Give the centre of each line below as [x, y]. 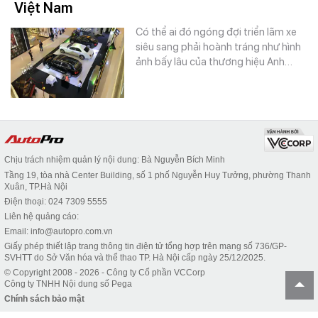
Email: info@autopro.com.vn [59, 231]
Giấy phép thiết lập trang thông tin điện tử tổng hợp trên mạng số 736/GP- [146, 246]
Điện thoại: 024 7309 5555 [56, 202]
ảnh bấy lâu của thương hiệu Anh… [214, 62]
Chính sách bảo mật [44, 299]
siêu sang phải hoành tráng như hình [218, 47]
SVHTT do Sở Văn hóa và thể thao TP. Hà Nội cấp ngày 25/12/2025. [135, 258]
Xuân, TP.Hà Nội [36, 187]
